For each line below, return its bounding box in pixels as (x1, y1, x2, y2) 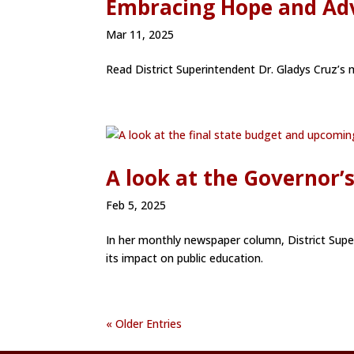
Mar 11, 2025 (106, 27, 175, 43)
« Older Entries (106, 316, 183, 332)
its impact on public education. (106, 250, 264, 266)
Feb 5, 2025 (106, 198, 167, 213)
